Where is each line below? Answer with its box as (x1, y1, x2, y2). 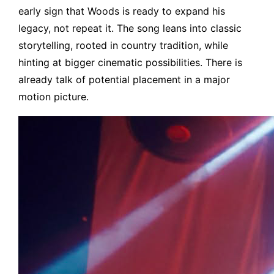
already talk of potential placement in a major (18, 73, 231, 86)
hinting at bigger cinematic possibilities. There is (18, 56, 243, 68)
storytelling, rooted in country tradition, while (18, 39, 229, 51)
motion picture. (18, 90, 89, 103)
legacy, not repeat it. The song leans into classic (18, 21, 242, 34)
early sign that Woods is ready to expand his (18, 4, 226, 17)
